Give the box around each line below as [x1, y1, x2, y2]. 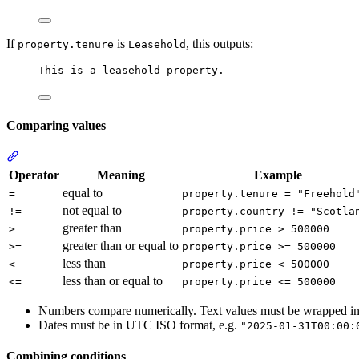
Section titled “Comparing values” [18, 148, 191, 163]
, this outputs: [186, 37, 253, 51]
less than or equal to [63, 273, 163, 288]
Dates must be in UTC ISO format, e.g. [38, 317, 240, 332]
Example [254, 167, 302, 182]
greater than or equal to [63, 238, 179, 252]
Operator [9, 167, 59, 182]
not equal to [63, 203, 122, 217]
